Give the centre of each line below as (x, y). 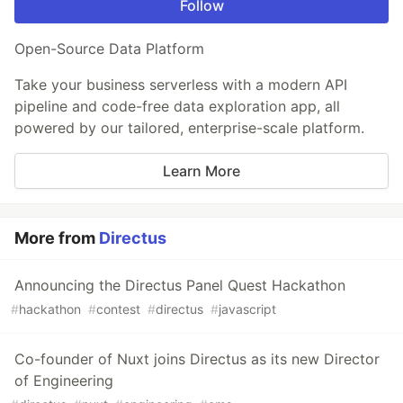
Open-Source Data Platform (109, 49)
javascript (247, 309)
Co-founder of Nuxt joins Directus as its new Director (197, 359)
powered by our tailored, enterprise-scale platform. (189, 128)
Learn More (201, 171)
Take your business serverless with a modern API (181, 85)
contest (118, 309)
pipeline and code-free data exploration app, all (177, 107)
